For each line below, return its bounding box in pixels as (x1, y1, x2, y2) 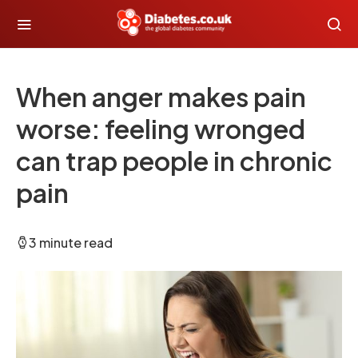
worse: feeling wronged (16, 113, 305, 145)
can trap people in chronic (16, 145, 332, 177)
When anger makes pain (16, 81, 306, 113)
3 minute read (29, 234, 113, 251)
